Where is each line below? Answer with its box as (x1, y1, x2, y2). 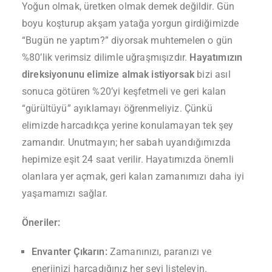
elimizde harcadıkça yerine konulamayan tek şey (22, 119, 234, 131)
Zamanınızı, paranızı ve (107, 245, 212, 257)
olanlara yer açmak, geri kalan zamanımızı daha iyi (22, 170, 245, 182)
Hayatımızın (189, 51, 243, 63)
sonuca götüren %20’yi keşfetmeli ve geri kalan (22, 85, 226, 97)
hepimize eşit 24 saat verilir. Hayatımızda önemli (22, 153, 234, 165)
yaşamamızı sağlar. (22, 187, 107, 199)
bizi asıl (194, 68, 231, 80)
